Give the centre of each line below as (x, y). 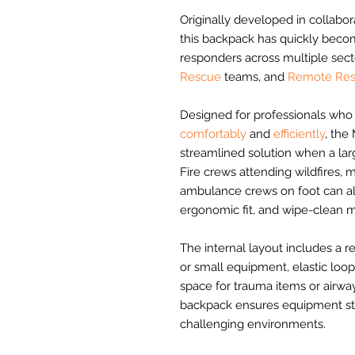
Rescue (200, 77)
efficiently (299, 134)
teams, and (254, 77)
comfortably (213, 134)
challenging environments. (253, 324)
